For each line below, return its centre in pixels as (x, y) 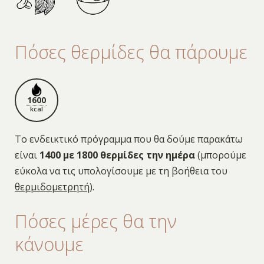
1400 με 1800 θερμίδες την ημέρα (117, 155)
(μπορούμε (220, 155)
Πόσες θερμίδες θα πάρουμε (131, 52)
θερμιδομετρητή (52, 187)
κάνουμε (49, 244)
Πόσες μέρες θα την (95, 221)
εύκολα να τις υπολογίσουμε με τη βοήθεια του (121, 171)
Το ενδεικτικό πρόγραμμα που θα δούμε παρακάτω (128, 139)
